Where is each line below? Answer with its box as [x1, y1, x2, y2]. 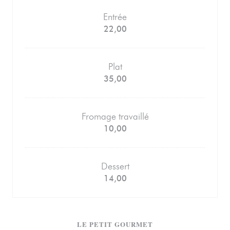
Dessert [101, 161, 129, 172]
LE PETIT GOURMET [76, 219, 154, 229]
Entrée [103, 11, 127, 23]
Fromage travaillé [81, 111, 149, 122]
